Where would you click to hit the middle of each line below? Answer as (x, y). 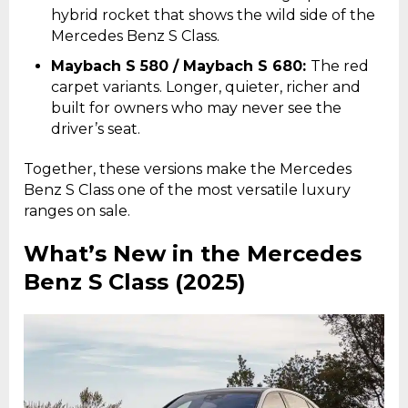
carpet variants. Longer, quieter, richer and (206, 87)
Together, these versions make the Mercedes (188, 169)
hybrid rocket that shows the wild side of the (213, 15)
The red (340, 66)
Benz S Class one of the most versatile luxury (187, 190)
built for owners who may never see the (196, 108)
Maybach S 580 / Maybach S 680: (181, 66)
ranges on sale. (77, 211)
